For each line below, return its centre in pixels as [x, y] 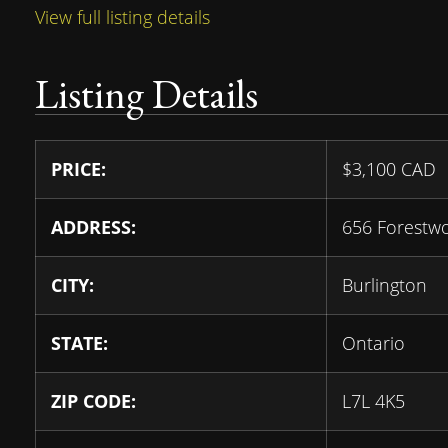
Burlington [384, 285]
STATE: [79, 343]
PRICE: [78, 169]
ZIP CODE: [93, 401]
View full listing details [122, 17]
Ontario [373, 343]
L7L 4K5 [373, 401]
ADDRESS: [93, 227]
